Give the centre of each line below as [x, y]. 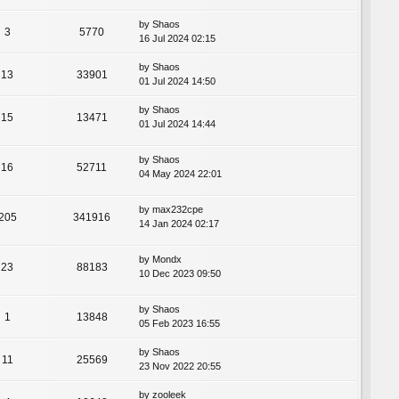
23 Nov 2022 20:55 [180, 366]
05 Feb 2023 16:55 [179, 323]
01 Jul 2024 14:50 [177, 81]
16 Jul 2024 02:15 [177, 38]
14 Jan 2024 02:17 [179, 223]
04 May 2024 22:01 [180, 173]
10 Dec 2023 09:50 [180, 273]
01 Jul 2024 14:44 [177, 123]
